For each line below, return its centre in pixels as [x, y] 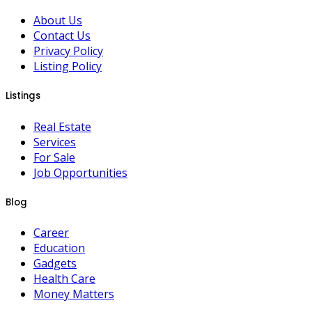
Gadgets [55, 263]
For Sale [54, 157]
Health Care [64, 278]
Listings [23, 96]
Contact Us [62, 36]
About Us [58, 21]
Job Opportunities [80, 172]
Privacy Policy [68, 51]
